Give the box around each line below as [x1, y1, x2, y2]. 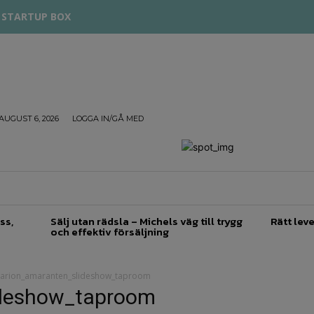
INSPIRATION [221, 179, 289, 197]
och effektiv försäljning [50, 224, 170, 240]
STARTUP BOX [1, 10, 71, 23]
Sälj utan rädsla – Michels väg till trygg [50, 213, 243, 229]
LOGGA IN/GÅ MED [72, 114, 144, 123]
